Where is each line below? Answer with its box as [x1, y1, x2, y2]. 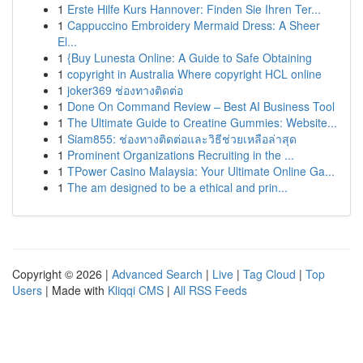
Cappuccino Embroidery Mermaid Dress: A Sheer [67, 17, 320, 33]
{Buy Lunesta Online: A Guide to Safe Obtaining [67, 49, 312, 66]
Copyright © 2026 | [12, 266, 112, 282]
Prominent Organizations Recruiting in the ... [67, 147, 294, 163]
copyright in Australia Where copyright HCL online [67, 66, 322, 82]
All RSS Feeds [173, 282, 247, 298]
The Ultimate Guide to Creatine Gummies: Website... [67, 114, 337, 130]
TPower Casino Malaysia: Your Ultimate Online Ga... [67, 163, 335, 179]
